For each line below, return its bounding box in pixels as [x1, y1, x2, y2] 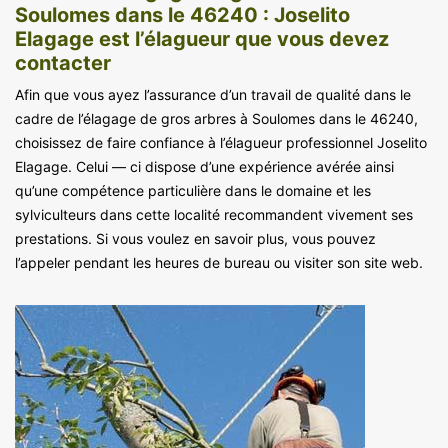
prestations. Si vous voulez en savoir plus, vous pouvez [15, 229, 376, 247]
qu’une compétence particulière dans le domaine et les [15, 181, 371, 199]
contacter [15, 50, 111, 75]
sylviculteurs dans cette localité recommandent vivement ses [15, 205, 413, 223]
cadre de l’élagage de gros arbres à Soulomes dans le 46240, [15, 109, 418, 127]
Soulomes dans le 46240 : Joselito [15, 2, 350, 27]
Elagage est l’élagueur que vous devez [15, 26, 389, 51]
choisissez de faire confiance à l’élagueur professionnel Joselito [15, 133, 427, 151]
